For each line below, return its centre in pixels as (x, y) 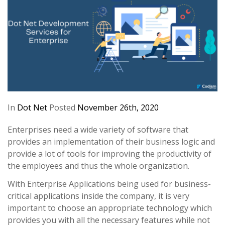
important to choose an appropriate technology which (110, 208)
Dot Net (32, 107)
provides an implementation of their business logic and (111, 141)
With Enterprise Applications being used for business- (109, 184)
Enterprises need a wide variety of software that (98, 129)
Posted (62, 107)
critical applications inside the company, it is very (98, 196)
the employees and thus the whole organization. (98, 165)
